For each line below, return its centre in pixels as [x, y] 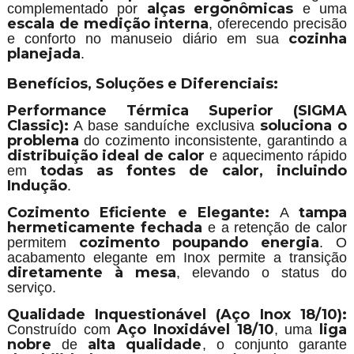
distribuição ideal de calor [106, 156]
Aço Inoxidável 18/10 [196, 330]
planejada [43, 54]
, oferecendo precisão [278, 24]
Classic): [38, 126]
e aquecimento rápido [276, 156]
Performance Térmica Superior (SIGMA [177, 111]
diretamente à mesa [91, 273]
